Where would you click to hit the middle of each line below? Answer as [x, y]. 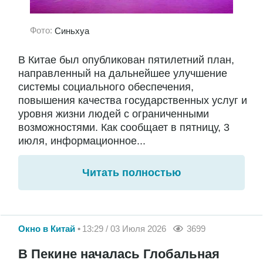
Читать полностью [131, 172]
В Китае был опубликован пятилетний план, [126, 60]
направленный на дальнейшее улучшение [123, 73]
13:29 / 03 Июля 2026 [124, 229]
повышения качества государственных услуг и [133, 100]
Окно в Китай [47, 229]
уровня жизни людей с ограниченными [114, 114]
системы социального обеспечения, [106, 87]
